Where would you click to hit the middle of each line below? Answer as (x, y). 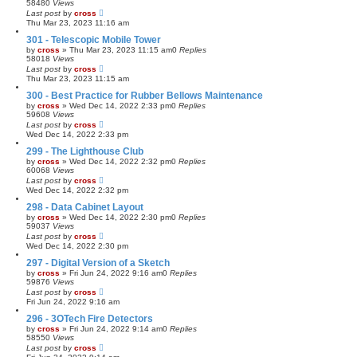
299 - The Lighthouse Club (85, 151)
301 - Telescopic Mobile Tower (94, 39)
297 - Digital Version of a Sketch (98, 263)
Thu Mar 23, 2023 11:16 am (78, 22)
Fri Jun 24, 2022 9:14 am (116, 328)
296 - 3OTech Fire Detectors (90, 318)
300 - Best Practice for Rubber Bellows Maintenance (145, 95)
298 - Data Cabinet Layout (85, 207)
